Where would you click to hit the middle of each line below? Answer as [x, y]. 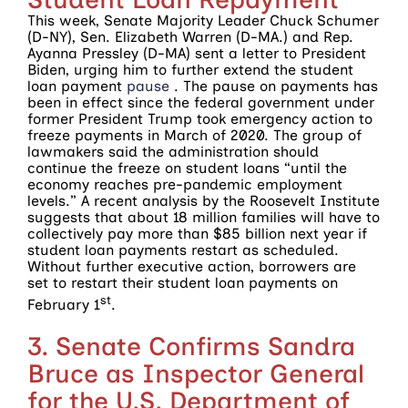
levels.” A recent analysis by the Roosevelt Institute [204, 201]
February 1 [64, 305]
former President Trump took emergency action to [200, 119]
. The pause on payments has [274, 87]
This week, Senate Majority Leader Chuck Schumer [203, 21]
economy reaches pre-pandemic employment [185, 185]
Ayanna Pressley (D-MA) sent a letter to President [197, 54]
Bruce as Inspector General [196, 373]
